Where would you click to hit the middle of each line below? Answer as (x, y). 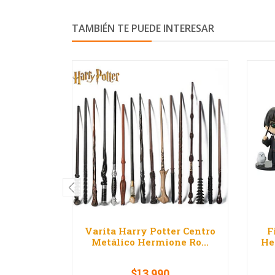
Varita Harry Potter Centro (150, 231)
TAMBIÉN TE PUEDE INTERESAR (143, 29)
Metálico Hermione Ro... (150, 242)
